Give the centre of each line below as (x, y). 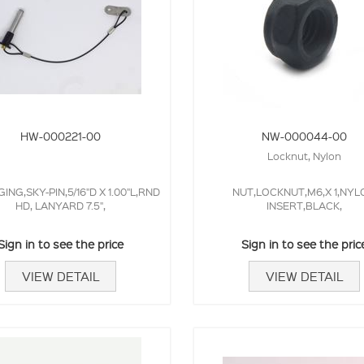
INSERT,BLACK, (304, 205)
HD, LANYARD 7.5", (60, 205)
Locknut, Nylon (304, 155)
